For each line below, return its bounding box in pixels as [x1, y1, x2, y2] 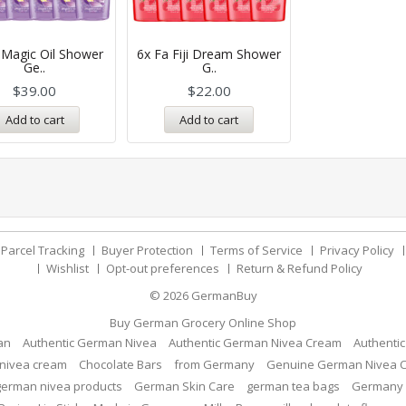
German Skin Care [134, 378, 235, 395]
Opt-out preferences [105, 260, 219, 277]
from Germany [174, 356, 255, 373]
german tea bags [246, 378, 340, 395]
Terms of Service [209, 242, 303, 259]
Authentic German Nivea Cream [168, 334, 342, 352]
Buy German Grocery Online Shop [110, 314, 296, 332]
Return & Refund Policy [236, 260, 362, 277]
